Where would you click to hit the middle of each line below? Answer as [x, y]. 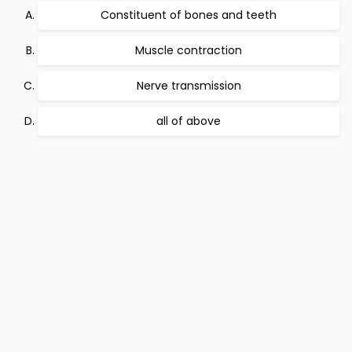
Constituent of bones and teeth [189, 15]
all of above [189, 121]
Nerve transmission [189, 86]
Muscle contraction [189, 50]
